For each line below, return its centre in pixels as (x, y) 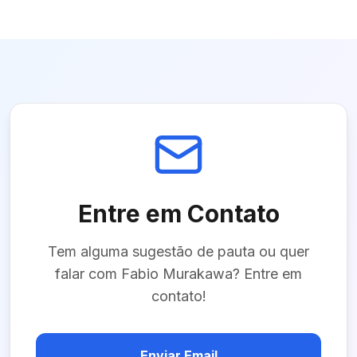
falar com (88, 274)
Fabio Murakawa (177, 274)
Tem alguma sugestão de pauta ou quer (178, 251)
